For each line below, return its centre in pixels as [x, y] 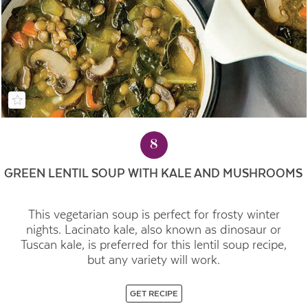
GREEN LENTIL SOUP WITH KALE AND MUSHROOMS [154, 174]
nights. [46, 229]
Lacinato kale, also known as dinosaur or [173, 229]
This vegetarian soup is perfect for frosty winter [154, 214]
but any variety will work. [154, 260]
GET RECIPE [154, 293]
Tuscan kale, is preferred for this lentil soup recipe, [154, 244]
